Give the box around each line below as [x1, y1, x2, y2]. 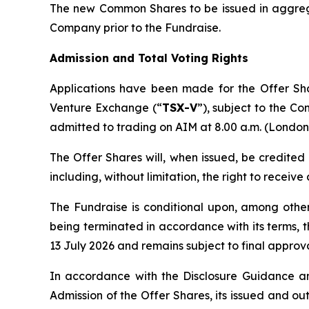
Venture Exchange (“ [50, 101, 162, 115]
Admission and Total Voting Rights [50, 51, 248, 66]
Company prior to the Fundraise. [50, 21, 221, 35]
